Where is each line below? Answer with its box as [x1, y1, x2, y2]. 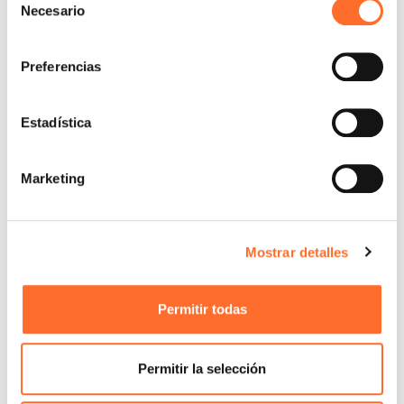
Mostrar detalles [244, 243, 349, 260]
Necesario [21, 3, 85, 19]
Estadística [21, 115, 92, 131]
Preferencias [21, 59, 102, 75]
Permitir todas [157, 301, 247, 317]
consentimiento [6, 28, 97, 44]
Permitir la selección [138, 360, 266, 376]
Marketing [21, 170, 85, 187]
